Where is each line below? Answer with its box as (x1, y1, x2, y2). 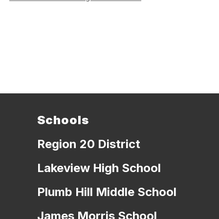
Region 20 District (37, 137, 140, 152)
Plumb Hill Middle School (37, 185, 176, 199)
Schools (37, 113, 89, 128)
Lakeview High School (37, 161, 161, 175)
